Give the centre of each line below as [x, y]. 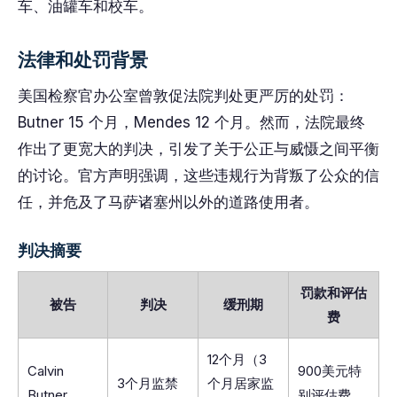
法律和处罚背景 [83, 60]
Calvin [46, 371]
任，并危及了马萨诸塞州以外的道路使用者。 [168, 202]
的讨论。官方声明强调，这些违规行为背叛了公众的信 [198, 175]
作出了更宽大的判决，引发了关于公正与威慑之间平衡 [198, 149]
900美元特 [330, 371]
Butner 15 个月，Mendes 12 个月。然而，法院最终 [191, 122]
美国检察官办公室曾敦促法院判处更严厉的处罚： [183, 96]
